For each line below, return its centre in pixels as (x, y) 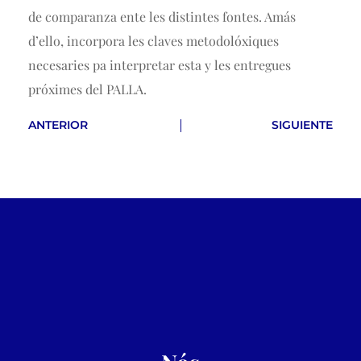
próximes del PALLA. (87, 89)
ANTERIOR (58, 125)
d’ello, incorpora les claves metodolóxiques (154, 41)
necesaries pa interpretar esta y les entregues (160, 65)
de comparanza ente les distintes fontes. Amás (162, 17)
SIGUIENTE (302, 125)
